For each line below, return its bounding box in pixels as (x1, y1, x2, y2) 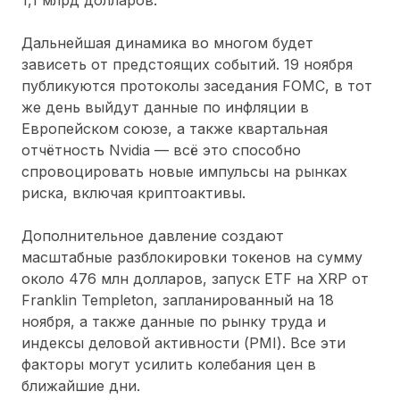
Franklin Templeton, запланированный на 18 (21, 290, 334, 309)
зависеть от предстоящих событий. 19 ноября (21, 54, 353, 73)
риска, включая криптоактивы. (21, 183, 246, 202)
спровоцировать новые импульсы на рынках (21, 162, 347, 180)
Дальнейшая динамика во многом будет (21, 33, 313, 52)
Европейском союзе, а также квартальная (21, 119, 328, 137)
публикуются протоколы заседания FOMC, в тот (21, 76, 372, 95)
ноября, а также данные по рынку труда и (21, 312, 326, 330)
